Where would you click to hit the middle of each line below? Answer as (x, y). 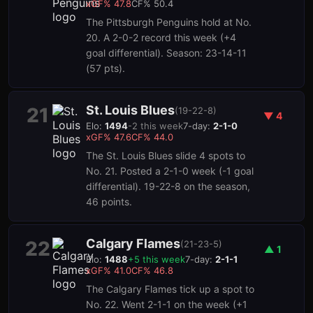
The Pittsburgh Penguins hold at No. (169, 22)
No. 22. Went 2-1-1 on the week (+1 (167, 304)
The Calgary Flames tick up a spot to (170, 289)
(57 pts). (105, 68)
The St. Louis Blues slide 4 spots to (166, 155)
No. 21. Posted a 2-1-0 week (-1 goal (170, 171)
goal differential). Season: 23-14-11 (166, 53)
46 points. (109, 202)
